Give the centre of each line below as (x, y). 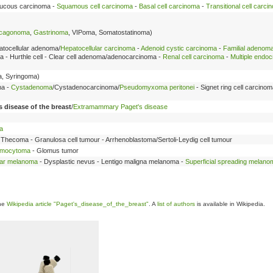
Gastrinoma (51, 33)
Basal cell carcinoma (169, 6)
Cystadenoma (32, 87)
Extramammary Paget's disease (120, 106)
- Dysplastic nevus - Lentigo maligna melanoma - (112, 161)
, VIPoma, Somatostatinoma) (110, 33)
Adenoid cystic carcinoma (179, 48)
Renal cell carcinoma (193, 56)
